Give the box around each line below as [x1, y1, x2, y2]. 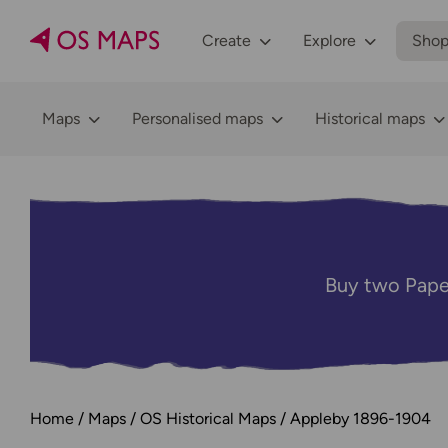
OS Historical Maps [140, 409, 276, 428]
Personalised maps [132, 109, 263, 128]
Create [202, 31, 251, 50]
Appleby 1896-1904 [290, 409, 431, 428]
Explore [303, 31, 356, 50]
